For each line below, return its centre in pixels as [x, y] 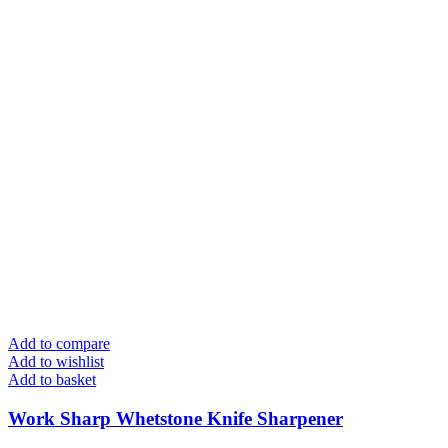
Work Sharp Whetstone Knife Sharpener [175, 419]
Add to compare [59, 344]
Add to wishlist [56, 362]
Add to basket [52, 380]
